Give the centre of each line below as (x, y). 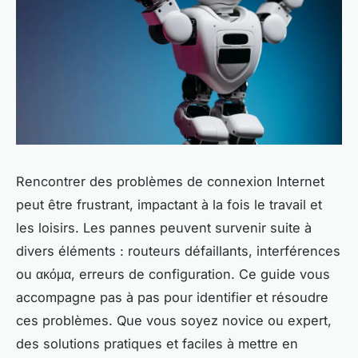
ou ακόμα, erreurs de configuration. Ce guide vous (173, 274)
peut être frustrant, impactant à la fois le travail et (169, 204)
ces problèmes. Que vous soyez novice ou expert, (174, 320)
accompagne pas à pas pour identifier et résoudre (172, 297)
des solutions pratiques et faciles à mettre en (157, 343)
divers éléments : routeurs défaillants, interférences (178, 251)
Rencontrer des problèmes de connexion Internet (170, 181)
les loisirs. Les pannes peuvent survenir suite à (164, 227)
